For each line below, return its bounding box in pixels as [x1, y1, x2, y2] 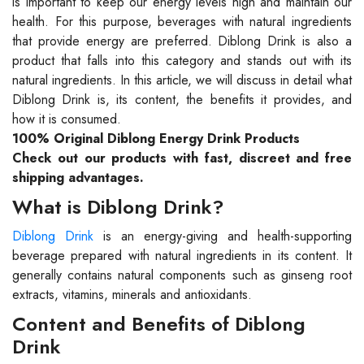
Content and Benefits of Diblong [12, 310, 305, 339]
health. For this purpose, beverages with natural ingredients [12, 12, 352, 32]
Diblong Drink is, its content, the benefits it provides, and [12, 90, 352, 110]
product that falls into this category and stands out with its [12, 51, 352, 71]
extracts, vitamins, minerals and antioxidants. [12, 285, 252, 305]
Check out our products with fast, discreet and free [12, 149, 352, 168]
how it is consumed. [12, 110, 121, 129]
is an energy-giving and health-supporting [93, 227, 352, 246]
